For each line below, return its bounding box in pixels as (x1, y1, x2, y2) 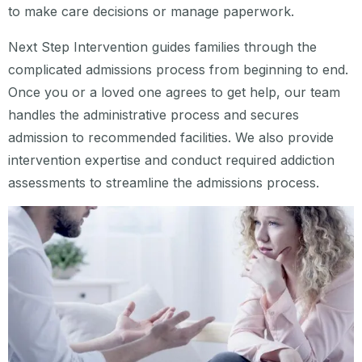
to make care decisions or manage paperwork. (8, 2, 294, 19)
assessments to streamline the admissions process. (8, 174, 319, 191)
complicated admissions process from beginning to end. (8, 61, 348, 78)
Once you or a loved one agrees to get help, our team (8, 83, 340, 100)
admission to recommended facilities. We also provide (8, 128, 334, 145)
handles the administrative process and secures (8, 106, 299, 123)
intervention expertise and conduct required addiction (8, 151, 335, 168)
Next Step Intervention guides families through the (8, 38, 317, 55)
